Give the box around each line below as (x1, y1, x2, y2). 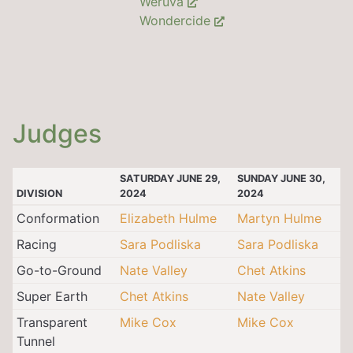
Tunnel (16, 333, 55, 349)
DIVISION (16, 187, 62, 199)
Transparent (16, 314, 87, 330)
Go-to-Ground (16, 262, 102, 278)
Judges (13, 117, 102, 149)
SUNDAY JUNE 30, (236, 172, 325, 184)
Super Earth (16, 288, 87, 304)
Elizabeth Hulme (119, 210, 217, 226)
